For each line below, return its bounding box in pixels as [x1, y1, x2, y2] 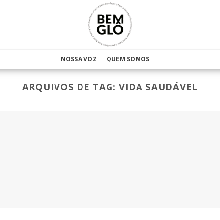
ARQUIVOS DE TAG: [22, 81, 119, 93]
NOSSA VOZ [60, 55, 97, 63]
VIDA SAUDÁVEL [118, 81, 198, 93]
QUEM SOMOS [106, 55, 150, 63]
